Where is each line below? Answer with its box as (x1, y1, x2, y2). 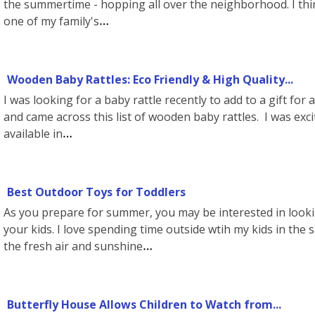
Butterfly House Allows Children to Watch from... (7, 297, 281, 312)
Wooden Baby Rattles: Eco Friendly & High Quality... (7, 72, 293, 87)
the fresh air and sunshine (4, 238, 143, 254)
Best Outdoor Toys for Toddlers (7, 184, 186, 200)
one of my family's (4, 13, 99, 29)
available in (4, 126, 63, 141)
